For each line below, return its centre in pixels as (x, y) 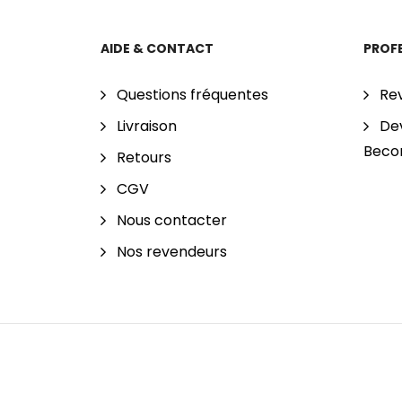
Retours (144, 158)
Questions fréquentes (192, 95)
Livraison (147, 127)
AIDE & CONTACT (157, 49)
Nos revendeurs (172, 252)
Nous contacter (172, 221)
